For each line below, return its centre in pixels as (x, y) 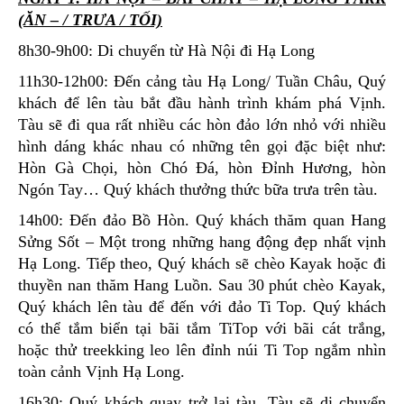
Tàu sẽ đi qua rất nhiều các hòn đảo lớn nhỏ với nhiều (202, 124)
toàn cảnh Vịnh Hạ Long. (101, 371)
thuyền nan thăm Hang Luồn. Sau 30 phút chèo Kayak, (202, 285)
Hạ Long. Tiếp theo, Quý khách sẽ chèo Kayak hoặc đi (202, 263)
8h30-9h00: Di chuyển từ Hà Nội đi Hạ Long (166, 50)
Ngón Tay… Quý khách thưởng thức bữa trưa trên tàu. (198, 189)
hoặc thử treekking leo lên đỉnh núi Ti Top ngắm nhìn (202, 349)
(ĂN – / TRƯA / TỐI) (90, 19)
